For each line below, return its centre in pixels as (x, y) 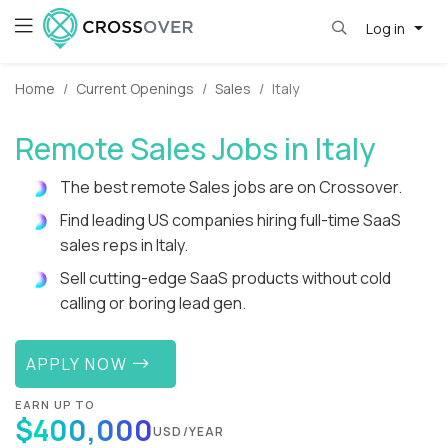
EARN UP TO (55, 404)
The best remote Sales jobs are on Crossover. (231, 187)
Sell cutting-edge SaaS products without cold (225, 278)
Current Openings (135, 89)
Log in (386, 28)
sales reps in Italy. (124, 245)
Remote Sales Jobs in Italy (195, 149)
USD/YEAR (189, 431)
